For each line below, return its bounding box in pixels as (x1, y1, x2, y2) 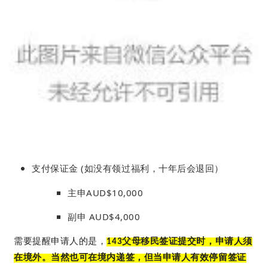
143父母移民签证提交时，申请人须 (106, 237, 252, 246)
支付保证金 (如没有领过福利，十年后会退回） (32, 162, 224, 175)
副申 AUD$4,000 (68, 211, 141, 223)
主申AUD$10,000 (68, 186, 149, 199)
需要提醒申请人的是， (14, 237, 107, 246)
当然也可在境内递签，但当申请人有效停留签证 (51, 253, 246, 263)
